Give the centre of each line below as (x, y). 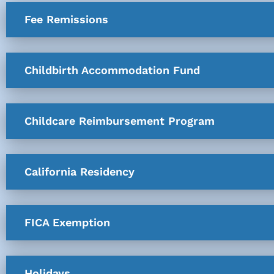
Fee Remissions (66, 19)
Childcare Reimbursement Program (120, 120)
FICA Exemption (67, 222)
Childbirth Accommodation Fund (112, 70)
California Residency (80, 171)
